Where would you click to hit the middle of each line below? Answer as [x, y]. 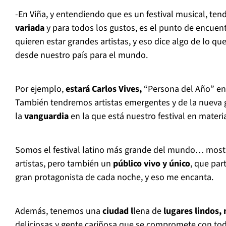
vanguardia [46, 117]
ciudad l [117, 211]
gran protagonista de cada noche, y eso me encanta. [114, 178]
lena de [147, 211]
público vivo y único [152, 164]
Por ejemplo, [40, 89]
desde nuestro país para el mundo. [81, 55]
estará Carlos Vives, [104, 89]
